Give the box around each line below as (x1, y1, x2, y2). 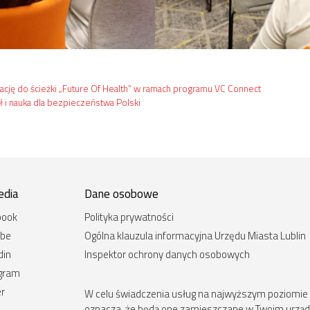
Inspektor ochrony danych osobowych (84, 246, 250, 263)
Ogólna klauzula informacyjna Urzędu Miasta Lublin (84, 228, 306, 244)
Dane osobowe (84, 185, 158, 203)
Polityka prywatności (84, 209, 174, 226)
